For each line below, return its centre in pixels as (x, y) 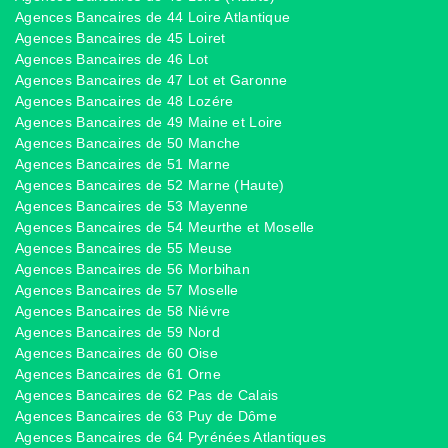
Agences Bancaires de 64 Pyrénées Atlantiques (171, 437)
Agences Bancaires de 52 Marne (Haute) (150, 185)
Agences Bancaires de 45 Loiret (120, 38)
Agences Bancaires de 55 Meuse (124, 248)
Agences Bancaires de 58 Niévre (123, 311)
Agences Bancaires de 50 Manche (128, 143)
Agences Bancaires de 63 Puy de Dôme (146, 416)
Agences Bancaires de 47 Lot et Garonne (151, 80)
